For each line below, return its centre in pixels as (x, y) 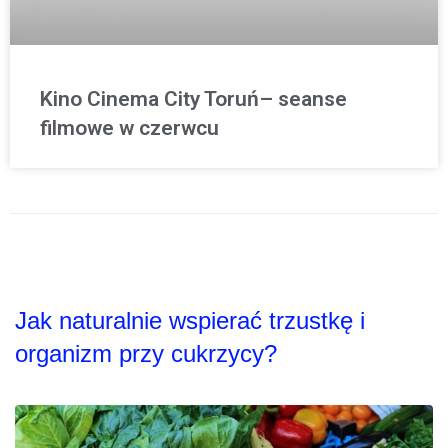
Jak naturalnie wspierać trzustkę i (190, 321)
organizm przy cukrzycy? (146, 354)
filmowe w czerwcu (129, 128)
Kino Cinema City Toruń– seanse (193, 99)
